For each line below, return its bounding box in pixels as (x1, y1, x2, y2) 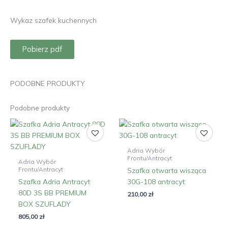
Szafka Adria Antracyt (18, 177, 91, 186)
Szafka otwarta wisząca (127, 165, 207, 175)
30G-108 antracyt (127, 177, 185, 186)
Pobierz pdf (22, 44, 62, 54)
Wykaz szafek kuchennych (10, 16, 97, 25)
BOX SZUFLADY (18, 199, 71, 208)
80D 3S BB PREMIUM (18, 188, 87, 197)
